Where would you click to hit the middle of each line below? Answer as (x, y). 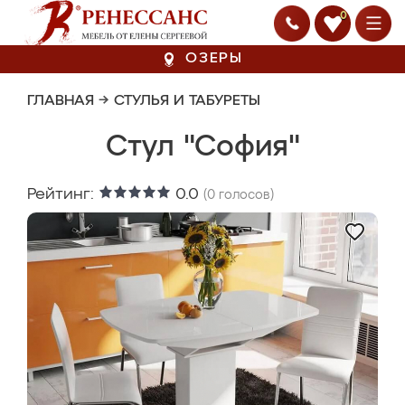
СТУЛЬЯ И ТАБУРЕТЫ (187, 101)
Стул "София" (202, 147)
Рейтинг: (63, 194)
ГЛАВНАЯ (61, 101)
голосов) (245, 195)
